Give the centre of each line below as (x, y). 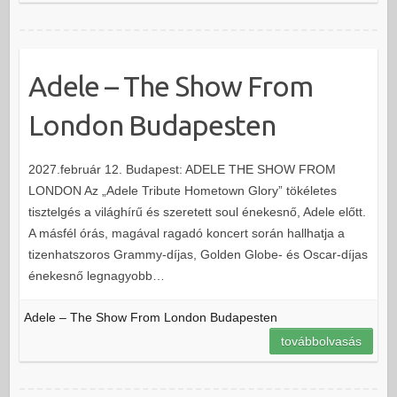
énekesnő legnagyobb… (96, 275)
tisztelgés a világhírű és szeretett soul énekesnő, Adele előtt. (197, 211)
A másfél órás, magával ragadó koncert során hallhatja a (186, 233)
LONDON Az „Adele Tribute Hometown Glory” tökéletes (182, 190)
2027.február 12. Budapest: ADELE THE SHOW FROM (182, 169)
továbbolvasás (322, 341)
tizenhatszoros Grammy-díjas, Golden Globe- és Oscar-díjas (198, 254)
